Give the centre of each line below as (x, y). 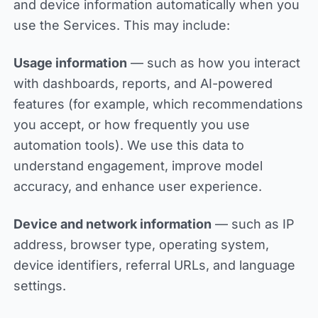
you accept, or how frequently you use (131, 125)
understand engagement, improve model (138, 166)
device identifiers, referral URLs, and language (154, 265)
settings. (39, 286)
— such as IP (253, 224)
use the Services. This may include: (121, 25)
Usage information (70, 63)
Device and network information (112, 224)
